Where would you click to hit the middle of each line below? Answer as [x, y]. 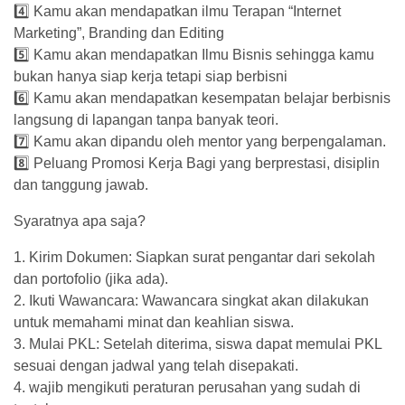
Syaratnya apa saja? [80, 221]
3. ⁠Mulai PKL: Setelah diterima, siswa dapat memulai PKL [198, 344]
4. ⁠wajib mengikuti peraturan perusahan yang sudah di [187, 387]
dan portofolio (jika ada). [91, 279]
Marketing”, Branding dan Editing [119, 33]
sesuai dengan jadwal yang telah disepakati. [156, 366]
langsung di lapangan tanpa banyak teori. [146, 120]
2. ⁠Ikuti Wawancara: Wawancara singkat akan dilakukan [191, 301]
